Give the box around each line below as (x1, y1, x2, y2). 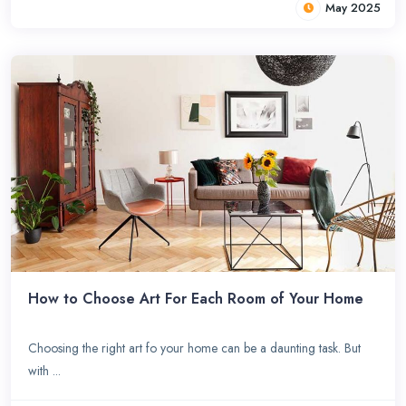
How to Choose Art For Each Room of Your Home (28, 287, 364, 309)
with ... (28, 361, 62, 380)
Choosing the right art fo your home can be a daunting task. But (28, 338, 362, 357)
